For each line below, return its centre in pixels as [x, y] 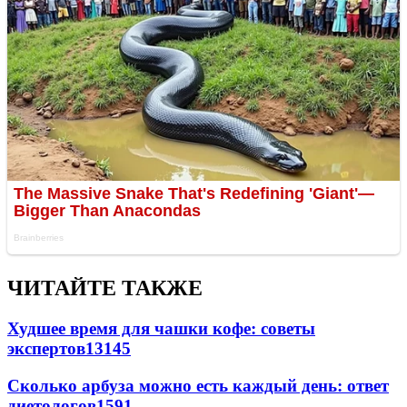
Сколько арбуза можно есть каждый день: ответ [198, 385]
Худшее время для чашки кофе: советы [161, 329]
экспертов [46, 349]
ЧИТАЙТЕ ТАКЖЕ [105, 288]
